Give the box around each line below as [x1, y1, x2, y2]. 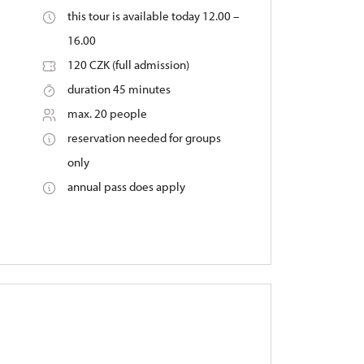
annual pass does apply [67, 179, 185, 194]
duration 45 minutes [67, 81, 171, 97]
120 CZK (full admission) [67, 57, 189, 72]
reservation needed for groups [67, 130, 221, 145]
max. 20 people [67, 106, 147, 121]
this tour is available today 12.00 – [67, 8, 240, 24]
